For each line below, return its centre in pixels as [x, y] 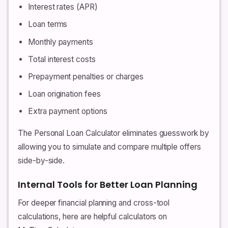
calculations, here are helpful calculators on [93, 217]
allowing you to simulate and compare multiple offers [109, 147]
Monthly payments [61, 42]
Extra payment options [68, 111]
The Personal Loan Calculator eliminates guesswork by [113, 133]
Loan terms [48, 24]
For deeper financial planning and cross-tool [94, 203]
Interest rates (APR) [63, 7]
